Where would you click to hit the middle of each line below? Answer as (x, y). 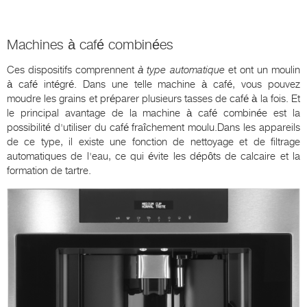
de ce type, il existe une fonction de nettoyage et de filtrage (153, 142)
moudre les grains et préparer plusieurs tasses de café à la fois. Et (153, 99)
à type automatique (181, 70)
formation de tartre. (49, 171)
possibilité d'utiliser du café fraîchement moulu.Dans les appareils (153, 128)
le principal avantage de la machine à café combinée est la (153, 113)
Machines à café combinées (90, 45)
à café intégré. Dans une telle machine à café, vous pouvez (153, 85)
